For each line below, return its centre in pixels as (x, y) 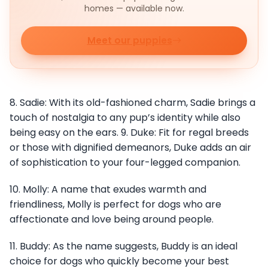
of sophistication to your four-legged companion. (125, 162)
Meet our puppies (130, 41)
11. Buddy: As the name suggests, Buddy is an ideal (124, 246)
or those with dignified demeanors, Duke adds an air (130, 147)
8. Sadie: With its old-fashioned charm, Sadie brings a (133, 102)
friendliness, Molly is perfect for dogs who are (115, 204)
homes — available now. (134, 9)
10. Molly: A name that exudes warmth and (108, 189)
